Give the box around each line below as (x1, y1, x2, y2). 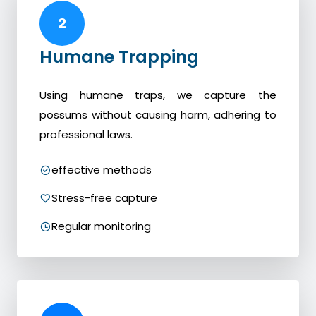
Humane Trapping (39, 45, 199, 69)
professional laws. (39, 127, 133, 142)
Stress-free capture (51, 190, 157, 206)
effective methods (51, 162, 152, 178)
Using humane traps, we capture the (39, 87, 276, 103)
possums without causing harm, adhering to (39, 107, 276, 123)
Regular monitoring (51, 219, 151, 234)
